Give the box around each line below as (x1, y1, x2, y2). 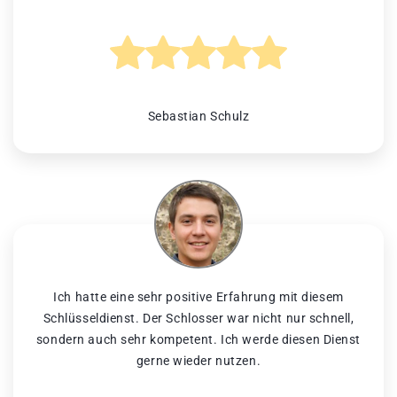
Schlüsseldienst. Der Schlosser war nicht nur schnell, (43, 311, 354, 326)
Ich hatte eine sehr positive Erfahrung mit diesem (53, 290, 344, 305)
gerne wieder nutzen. (136, 354, 261, 369)
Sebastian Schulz (147, 109, 250, 124)
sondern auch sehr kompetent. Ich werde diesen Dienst (35, 332, 362, 347)
